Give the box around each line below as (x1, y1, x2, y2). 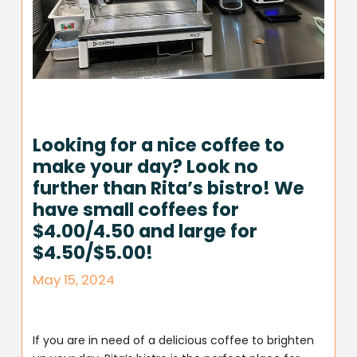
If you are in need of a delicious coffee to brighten (33, 331, 315, 348)
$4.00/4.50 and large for (33, 218, 258, 245)
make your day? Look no (33, 154, 259, 180)
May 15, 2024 (33, 270, 116, 290)
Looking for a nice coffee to (33, 132, 285, 159)
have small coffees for (33, 197, 240, 223)
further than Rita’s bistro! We (33, 175, 305, 202)
